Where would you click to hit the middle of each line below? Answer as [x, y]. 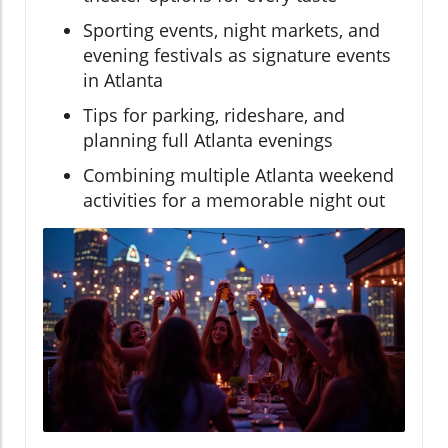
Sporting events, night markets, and [231, 30]
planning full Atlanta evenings [208, 140]
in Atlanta [123, 80]
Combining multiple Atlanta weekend [238, 175]
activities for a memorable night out [234, 200]
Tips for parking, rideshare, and [214, 115]
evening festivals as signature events [237, 55]
